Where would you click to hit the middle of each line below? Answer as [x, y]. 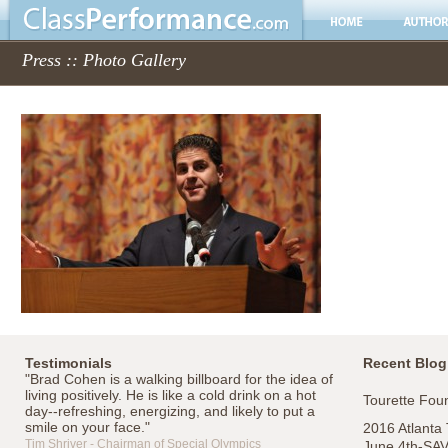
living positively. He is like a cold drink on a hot [170, 395]
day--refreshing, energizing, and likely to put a [169, 411]
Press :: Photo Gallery [104, 60]
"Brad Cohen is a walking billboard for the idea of [178, 379]
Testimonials [68, 363]
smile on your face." [87, 427]
